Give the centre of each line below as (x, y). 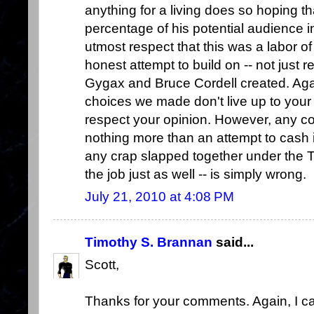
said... (233, 242)
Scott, (102, 265)
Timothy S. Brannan (149, 242)
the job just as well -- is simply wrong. (196, 174)
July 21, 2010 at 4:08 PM (159, 196)
